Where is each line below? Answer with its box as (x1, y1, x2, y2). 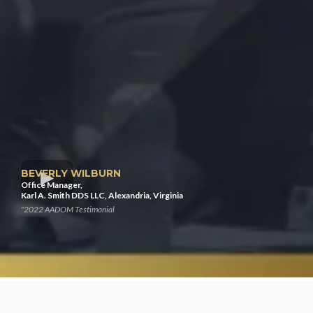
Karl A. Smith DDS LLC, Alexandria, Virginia (21, 189, 183, 201)
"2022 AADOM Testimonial (21, 203, 115, 214)
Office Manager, (21, 179, 82, 190)
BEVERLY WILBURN (21, 166, 121, 180)
